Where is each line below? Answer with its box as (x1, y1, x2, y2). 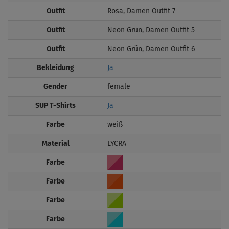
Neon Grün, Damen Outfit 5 (107, 26, 195, 34)
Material (41, 140, 70, 147)
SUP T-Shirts (35, 102, 76, 109)
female (107, 83, 130, 90)
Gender (43, 83, 67, 90)
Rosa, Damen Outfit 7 (107, 7, 175, 15)
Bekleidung (37, 64, 74, 72)
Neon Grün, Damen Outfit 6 (107, 45, 195, 53)
